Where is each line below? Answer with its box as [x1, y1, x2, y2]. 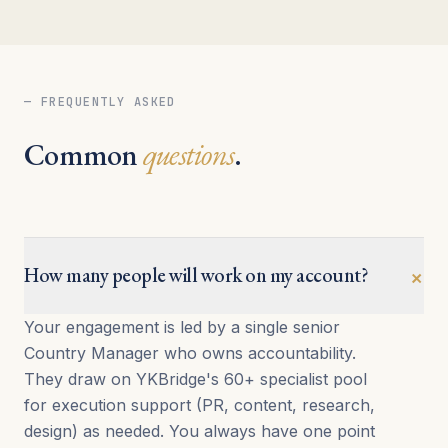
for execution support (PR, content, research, [24, 394, 375, 415]
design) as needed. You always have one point [24, 420, 375, 441]
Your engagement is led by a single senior [24, 316, 340, 337]
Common [24, 134, 143, 174]
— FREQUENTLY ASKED [24, 93, 176, 110]
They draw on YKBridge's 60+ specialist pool [24, 368, 367, 389]
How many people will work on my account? [24, 261, 368, 288]
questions [142, 134, 234, 174]
